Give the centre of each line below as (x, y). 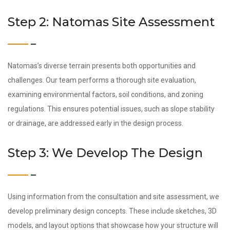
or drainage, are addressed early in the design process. (95, 123)
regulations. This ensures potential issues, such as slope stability (111, 109)
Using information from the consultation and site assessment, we (113, 197)
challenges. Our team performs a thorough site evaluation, (102, 80)
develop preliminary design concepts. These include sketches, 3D (112, 211)
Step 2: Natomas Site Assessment (111, 22)
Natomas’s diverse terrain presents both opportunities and (102, 66)
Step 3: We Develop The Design (105, 153)
